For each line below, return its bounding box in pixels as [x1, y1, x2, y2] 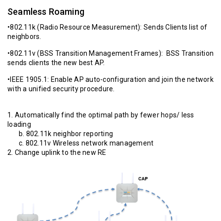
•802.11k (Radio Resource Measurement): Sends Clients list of [7, 23, 207, 32]
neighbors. [7, 33, 41, 41]
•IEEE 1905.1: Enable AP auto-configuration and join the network [7, 75, 214, 84]
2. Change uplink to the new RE [7, 148, 107, 157]
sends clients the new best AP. [7, 59, 105, 67]
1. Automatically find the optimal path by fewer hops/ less [7, 111, 194, 119]
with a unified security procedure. [7, 85, 115, 93]
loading [7, 120, 31, 129]
